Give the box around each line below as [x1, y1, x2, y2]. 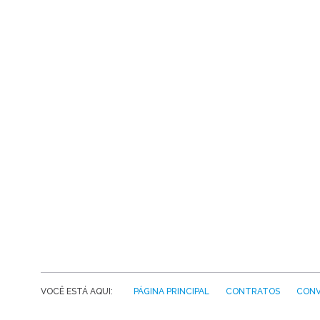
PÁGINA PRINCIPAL [134, 286, 209, 296]
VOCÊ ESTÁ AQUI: [41, 286, 117, 296]
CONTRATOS [226, 286, 280, 296]
